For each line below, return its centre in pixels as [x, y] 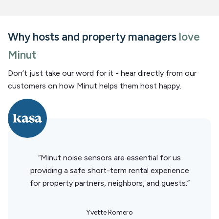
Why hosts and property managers [93, 37]
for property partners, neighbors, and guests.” [109, 183]
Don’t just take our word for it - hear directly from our [102, 73]
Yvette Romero [109, 212]
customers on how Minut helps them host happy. [95, 86]
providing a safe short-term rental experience [109, 170]
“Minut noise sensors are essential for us [109, 157]
